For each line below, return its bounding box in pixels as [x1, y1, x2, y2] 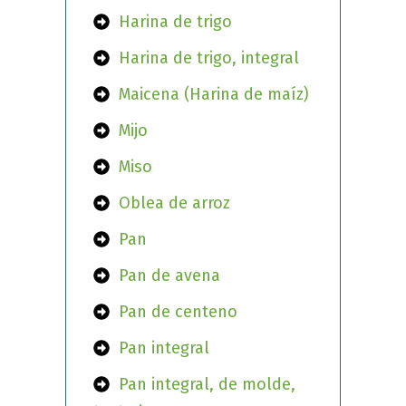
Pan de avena [119, 266, 221, 286]
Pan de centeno [119, 302, 238, 323]
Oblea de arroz [119, 193, 231, 214]
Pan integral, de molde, [119, 374, 296, 395]
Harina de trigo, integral [119, 48, 300, 69]
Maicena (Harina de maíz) [119, 84, 310, 105]
